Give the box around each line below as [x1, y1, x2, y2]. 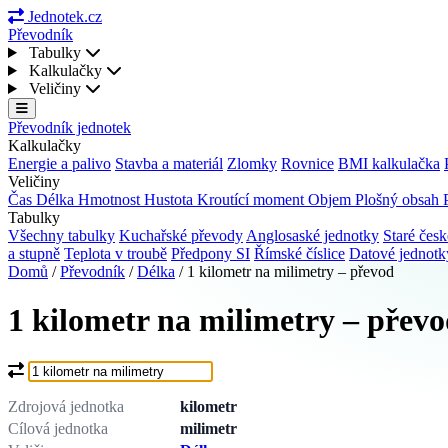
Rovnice [281, 155, 334, 172]
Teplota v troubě [64, 245, 167, 262]
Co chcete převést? [7, 359, 126, 377]
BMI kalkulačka [338, 155, 440, 172]
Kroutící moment [197, 191, 308, 208]
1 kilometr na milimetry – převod [187, 263, 394, 280]
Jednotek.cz [28, 8, 102, 25]
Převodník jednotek [8, 119, 131, 136]
